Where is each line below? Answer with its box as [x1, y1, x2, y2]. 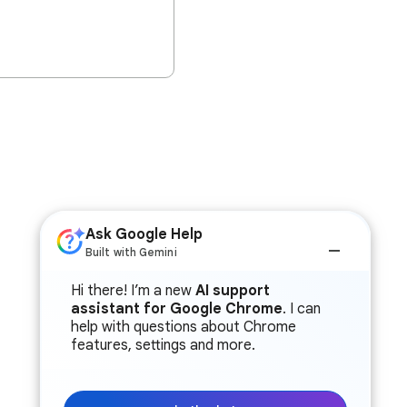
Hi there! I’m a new [71, 282, 195, 300]
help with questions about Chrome [71, 318, 296, 336]
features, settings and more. [71, 336, 255, 354]
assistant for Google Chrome [71, 300, 283, 318]
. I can [283, 300, 321, 318]
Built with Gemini [85, 245, 177, 259]
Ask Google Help [85, 225, 203, 243]
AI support [195, 282, 270, 300]
